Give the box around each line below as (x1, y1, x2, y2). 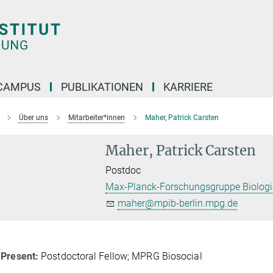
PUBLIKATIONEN (61, 80, 143, 93)
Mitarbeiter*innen (68, 113, 125, 122)
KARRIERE (163, 80, 213, 93)
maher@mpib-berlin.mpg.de (118, 197, 238, 209)
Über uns (18, 113, 48, 122)
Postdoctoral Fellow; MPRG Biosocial (38, 250, 202, 262)
